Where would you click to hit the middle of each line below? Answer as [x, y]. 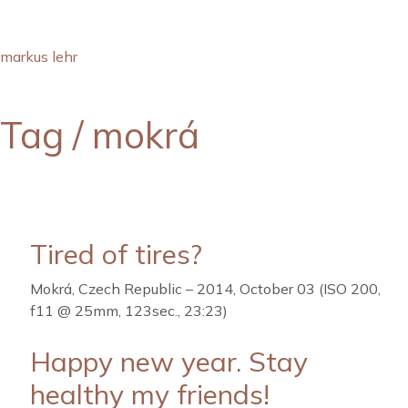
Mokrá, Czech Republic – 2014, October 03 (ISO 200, [205, 289]
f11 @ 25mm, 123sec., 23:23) [129, 311]
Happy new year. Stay [169, 362]
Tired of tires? [116, 254]
